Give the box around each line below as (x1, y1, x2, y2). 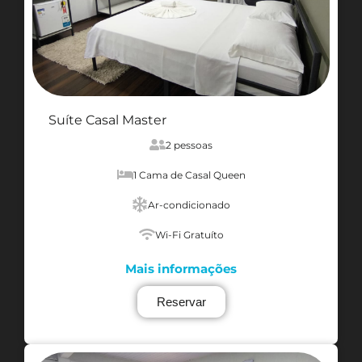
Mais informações (125, 260, 237, 276)
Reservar (156, 294, 206, 309)
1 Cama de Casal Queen (133, 168, 246, 181)
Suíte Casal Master (48, 112, 166, 128)
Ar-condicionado (148, 198, 230, 211)
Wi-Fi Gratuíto (154, 228, 224, 241)
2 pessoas (166, 138, 213, 151)
